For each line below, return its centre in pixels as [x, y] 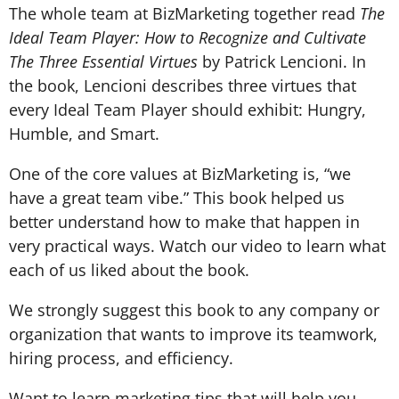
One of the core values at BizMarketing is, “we [180, 173]
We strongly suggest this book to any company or [194, 309]
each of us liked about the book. [131, 269]
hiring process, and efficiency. [121, 358]
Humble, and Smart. [86, 133]
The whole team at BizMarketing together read [184, 13]
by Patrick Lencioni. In [282, 61]
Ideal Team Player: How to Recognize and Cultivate [187, 37]
